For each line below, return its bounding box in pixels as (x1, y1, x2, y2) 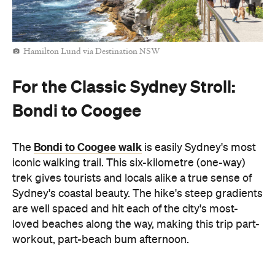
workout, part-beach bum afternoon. (12, 234, 189, 246)
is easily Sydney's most (142, 142, 256, 153)
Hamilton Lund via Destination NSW (23, 48, 160, 56)
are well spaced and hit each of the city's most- (12, 204, 238, 215)
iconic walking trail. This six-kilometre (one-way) (12, 158, 246, 169)
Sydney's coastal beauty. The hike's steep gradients (12, 188, 263, 199)
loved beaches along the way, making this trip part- (12, 219, 260, 230)
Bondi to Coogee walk (34, 141, 142, 153)
